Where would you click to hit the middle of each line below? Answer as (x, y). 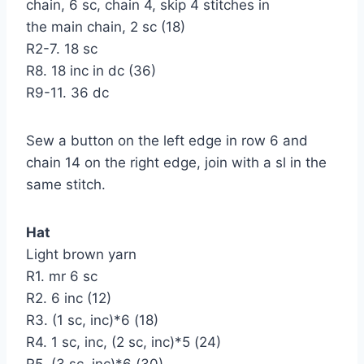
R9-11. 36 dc (67, 92)
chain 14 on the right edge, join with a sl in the (176, 162)
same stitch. (66, 184)
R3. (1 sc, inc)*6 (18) (92, 320)
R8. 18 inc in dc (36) (91, 70)
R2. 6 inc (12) (69, 298)
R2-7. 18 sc (62, 48)
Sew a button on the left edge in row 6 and (167, 140)
